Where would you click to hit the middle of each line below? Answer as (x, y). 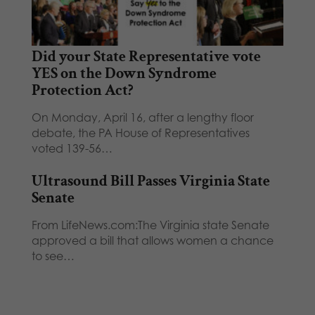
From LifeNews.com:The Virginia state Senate (150, 225)
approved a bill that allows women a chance (152, 240)
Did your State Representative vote (146, 56)
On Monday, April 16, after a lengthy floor (142, 117)
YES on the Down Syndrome (124, 73)
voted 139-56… (72, 148)
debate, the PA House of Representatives (140, 133)
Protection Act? (82, 90)
